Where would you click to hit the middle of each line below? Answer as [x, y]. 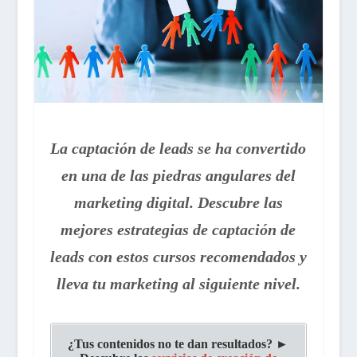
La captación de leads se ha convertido [178, 148]
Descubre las [240, 202]
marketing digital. [133, 202]
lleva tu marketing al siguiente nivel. [178, 283]
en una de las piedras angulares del [178, 175]
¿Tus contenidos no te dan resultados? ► [178, 343]
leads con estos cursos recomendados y [178, 256]
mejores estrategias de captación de [178, 229]
